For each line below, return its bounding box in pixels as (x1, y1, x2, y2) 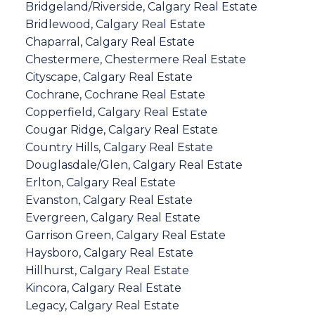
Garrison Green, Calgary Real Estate (25, 228, 226, 242)
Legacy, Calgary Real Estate (25, 298, 179, 312)
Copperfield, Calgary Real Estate (25, 105, 207, 119)
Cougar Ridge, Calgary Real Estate (25, 122, 218, 136)
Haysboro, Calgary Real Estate (25, 245, 193, 259)
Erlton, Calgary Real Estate (25, 175, 176, 189)
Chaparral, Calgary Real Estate (25, 34, 195, 49)
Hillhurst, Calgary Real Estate (25, 263, 189, 277)
